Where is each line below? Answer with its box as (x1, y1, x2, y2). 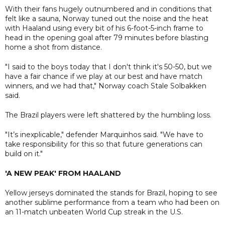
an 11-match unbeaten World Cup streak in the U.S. (5, 207, 183, 216)
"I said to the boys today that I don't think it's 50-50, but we (5, 62, 212, 71)
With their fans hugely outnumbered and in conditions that (5, 4, 212, 14)
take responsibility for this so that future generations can (5, 139, 202, 149)
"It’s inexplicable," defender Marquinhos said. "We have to (5, 130, 203, 139)
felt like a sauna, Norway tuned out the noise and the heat (5, 14, 208, 23)
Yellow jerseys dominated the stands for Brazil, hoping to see (5, 188, 217, 197)
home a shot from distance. (5, 42, 102, 52)
